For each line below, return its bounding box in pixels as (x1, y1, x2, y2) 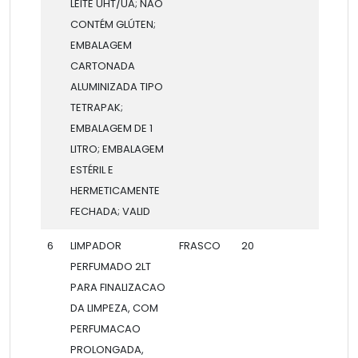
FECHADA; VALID (70, 204, 150, 220)
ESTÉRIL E (70, 162, 113, 178)
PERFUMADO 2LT (70, 259, 151, 275)
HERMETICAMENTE (70, 183, 160, 199)
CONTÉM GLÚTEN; (70, 17, 156, 33)
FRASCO (178, 238, 221, 254)
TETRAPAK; (70, 100, 123, 116)
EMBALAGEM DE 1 (70, 121, 153, 137)
